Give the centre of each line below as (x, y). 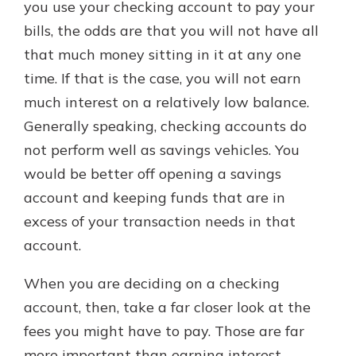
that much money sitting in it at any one (163, 54)
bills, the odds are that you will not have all (171, 31)
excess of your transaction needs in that (160, 221)
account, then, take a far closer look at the (167, 307)
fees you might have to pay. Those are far (164, 331)
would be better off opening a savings (153, 174)
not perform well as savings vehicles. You (162, 150)
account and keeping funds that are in (155, 197)
